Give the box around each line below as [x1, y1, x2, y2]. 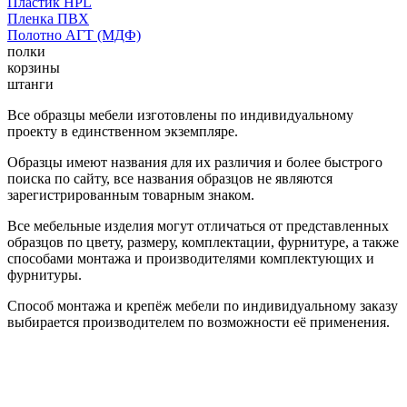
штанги [7, 75, 54, 92]
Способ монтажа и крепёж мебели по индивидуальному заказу [7, 297, 398, 313]
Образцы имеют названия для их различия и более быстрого [7, 154, 382, 170]
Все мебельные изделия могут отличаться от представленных [7, 217, 389, 233]
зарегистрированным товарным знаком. [7, 186, 254, 203]
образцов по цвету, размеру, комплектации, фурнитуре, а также [7, 233, 399, 250]
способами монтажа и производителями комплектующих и [7, 250, 374, 266]
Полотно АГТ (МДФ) [7, 26, 141, 43]
